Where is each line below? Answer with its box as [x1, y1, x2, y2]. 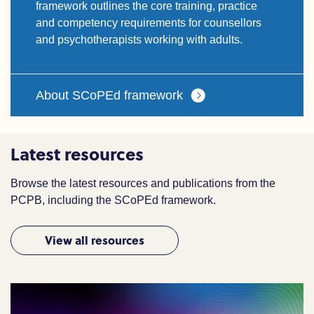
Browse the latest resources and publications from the [11, 177, 275, 189]
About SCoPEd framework [36, 88, 183, 102]
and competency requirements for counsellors [36, 17, 261, 29]
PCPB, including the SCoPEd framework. [11, 194, 216, 206]
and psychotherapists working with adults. [36, 34, 243, 46]
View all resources [45, 232, 144, 248]
